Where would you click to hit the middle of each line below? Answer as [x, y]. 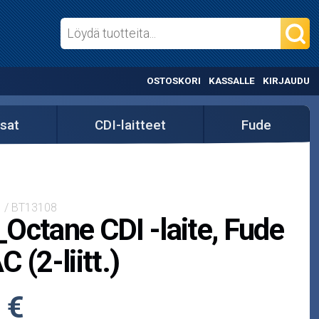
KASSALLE [231, 81]
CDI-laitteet [131, 125]
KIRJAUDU [286, 81]
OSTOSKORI [174, 81]
